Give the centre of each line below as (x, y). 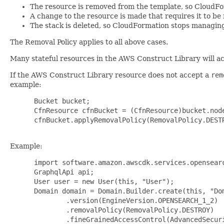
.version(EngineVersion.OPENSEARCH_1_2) (124, 200)
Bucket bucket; (60, 101)
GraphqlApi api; (62, 172)
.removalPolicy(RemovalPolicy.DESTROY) (122, 210)
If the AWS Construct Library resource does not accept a (110, 75)
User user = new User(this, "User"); (102, 181)
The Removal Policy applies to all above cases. (89, 42)
